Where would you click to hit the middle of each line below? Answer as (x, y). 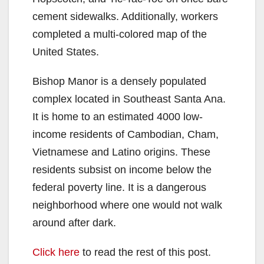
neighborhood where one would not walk (127, 205)
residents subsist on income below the (122, 170)
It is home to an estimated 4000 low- (118, 117)
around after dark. (74, 223)
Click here (56, 253)
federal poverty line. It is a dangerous (119, 188)
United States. (66, 52)
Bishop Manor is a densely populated (119, 82)
